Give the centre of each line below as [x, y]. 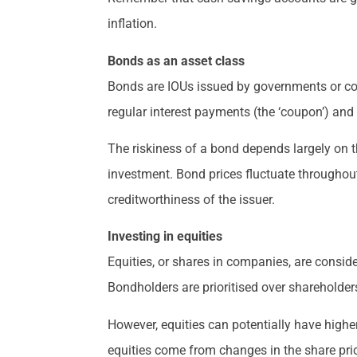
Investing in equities [165, 237]
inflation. [133, 24]
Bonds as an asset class [177, 61]
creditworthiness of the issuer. [192, 200]
